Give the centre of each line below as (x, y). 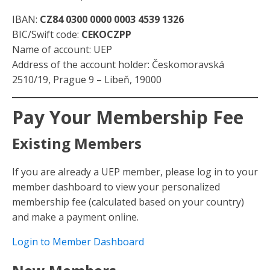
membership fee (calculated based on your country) (128, 202)
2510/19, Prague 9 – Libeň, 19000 (87, 80)
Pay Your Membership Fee (128, 117)
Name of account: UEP (62, 49)
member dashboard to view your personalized (116, 187)
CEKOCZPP (106, 34)
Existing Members (77, 143)
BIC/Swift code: (47, 34)
